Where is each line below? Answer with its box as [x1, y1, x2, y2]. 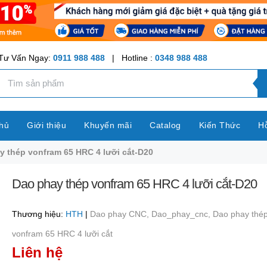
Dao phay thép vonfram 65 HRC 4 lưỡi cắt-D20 [11, 176, 257, 191]
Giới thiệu [27, 120, 66, 131]
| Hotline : [105, 52, 155, 63]
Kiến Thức [198, 120, 240, 131]
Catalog [150, 120, 181, 131]
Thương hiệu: [11, 209, 63, 219]
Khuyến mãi [84, 120, 132, 131]
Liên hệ [11, 244, 63, 260]
